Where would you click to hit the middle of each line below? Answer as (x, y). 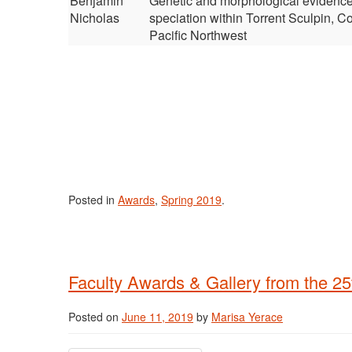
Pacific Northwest (198, 35)
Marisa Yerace (247, 317)
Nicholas (95, 18)
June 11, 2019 (158, 317)
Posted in (93, 200)
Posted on (95, 317)
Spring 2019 (191, 200)
